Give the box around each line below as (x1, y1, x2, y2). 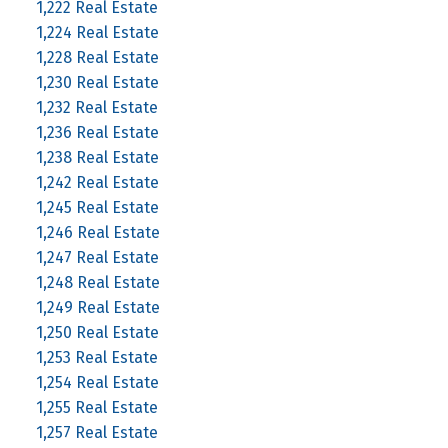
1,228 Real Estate (35, 47, 159, 67)
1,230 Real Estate (35, 72, 159, 92)
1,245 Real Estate (35, 197, 159, 217)
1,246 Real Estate (35, 222, 160, 242)
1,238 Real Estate (35, 147, 159, 167)
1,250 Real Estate (35, 322, 159, 342)
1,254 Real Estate (35, 372, 159, 392)
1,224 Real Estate (35, 22, 159, 42)
